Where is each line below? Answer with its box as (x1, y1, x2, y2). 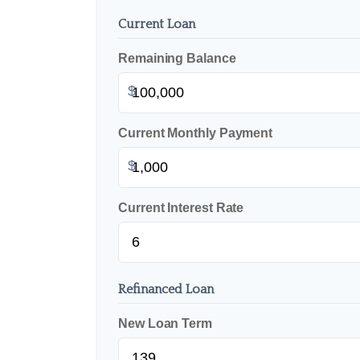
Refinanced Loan (118, 281, 214, 297)
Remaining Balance (118, 51, 236, 65)
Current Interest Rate (118, 200, 244, 215)
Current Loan (118, 16, 195, 31)
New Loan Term (118, 316, 212, 330)
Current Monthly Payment (118, 125, 273, 140)
